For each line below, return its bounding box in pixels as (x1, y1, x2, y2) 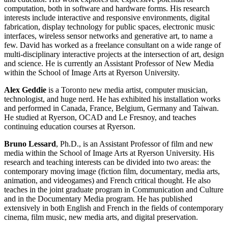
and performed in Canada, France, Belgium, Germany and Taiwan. (4, 103, 219, 112)
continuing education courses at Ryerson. (4, 122, 135, 131)
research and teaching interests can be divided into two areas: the (4, 157, 211, 166)
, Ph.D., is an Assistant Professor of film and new (56, 139, 213, 148)
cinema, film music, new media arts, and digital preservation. (4, 212, 198, 221)
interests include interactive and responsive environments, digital (4, 13, 210, 22)
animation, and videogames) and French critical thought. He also (4, 176, 211, 185)
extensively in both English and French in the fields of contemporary (4, 203, 223, 212)
